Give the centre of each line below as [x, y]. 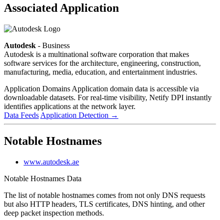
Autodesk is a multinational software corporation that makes [96, 54]
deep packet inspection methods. [54, 213]
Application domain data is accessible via [135, 88]
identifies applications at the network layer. [70, 106]
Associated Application [61, 8]
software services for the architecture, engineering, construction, [102, 63]
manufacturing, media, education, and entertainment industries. [101, 72]
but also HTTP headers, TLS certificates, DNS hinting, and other [104, 204]
